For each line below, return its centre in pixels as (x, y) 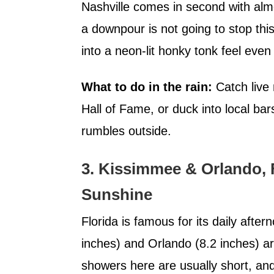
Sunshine (117, 194)
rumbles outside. (126, 131)
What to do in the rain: (147, 87)
